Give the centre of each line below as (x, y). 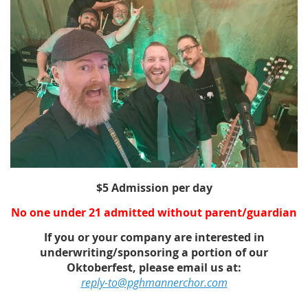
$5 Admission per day (154, 187)
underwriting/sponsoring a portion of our (154, 252)
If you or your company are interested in (154, 237)
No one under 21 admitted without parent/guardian (154, 212)
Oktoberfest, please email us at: (154, 267)
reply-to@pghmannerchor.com (154, 282)
